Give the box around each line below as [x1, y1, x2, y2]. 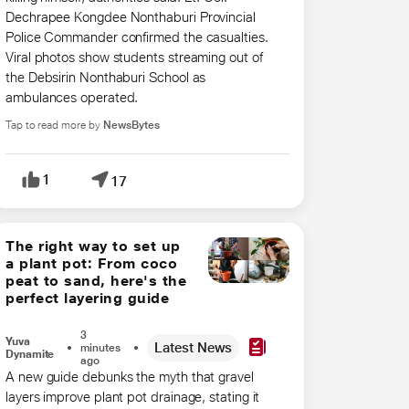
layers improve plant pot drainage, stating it [5, 389, 260, 405]
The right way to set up [5, 237, 181, 256]
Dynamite [5, 348, 55, 362]
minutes [80, 341, 121, 355]
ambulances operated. [5, 89, 139, 106]
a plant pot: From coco [5, 255, 177, 273]
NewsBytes [103, 119, 160, 132]
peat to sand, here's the [5, 272, 186, 290]
